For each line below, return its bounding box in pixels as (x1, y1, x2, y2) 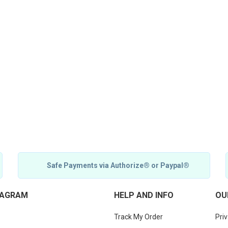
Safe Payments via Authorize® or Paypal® (47, 161, 190, 170)
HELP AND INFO (114, 190, 174, 200)
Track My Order (114, 212, 163, 221)
